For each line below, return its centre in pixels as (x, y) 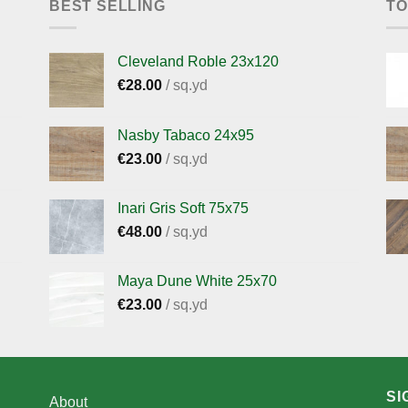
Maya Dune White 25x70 (197, 281)
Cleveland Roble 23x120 (198, 62)
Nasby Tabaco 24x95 (186, 136)
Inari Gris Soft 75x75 (183, 209)
